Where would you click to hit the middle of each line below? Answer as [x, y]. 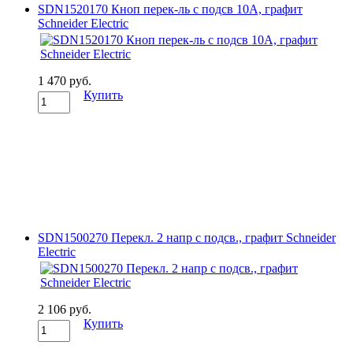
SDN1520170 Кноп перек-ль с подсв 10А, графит [170, 9]
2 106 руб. [65, 309]
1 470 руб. [65, 80]
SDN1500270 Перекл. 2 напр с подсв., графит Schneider [187, 237]
